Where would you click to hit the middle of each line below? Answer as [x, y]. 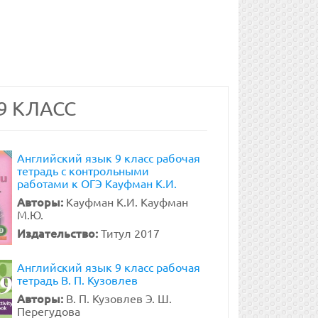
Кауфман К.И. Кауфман [127, 202]
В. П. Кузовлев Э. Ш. [119, 298]
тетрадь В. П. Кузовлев [77, 280]
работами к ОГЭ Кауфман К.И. [97, 183]
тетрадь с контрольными [83, 170]
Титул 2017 [130, 233]
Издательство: [59, 233]
